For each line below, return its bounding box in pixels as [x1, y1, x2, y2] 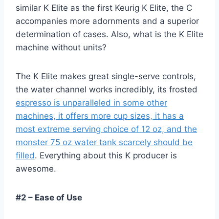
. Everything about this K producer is [35, 151, 177, 161]
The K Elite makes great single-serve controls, [16, 71, 196, 82]
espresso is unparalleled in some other [16, 98, 167, 108]
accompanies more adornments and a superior [16, 16, 199, 26]
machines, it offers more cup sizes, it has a [16, 111, 184, 121]
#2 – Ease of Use [16, 193, 84, 203]
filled [16, 151, 35, 161]
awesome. [16, 164, 59, 174]
